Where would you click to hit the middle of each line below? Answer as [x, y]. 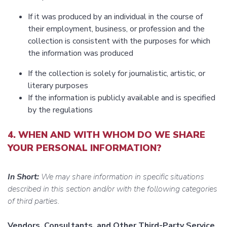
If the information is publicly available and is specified [122, 98]
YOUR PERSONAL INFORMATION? [85, 148]
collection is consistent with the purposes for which [119, 41]
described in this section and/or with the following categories [112, 189]
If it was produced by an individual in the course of [115, 17]
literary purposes [58, 86]
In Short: [23, 177]
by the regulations [60, 110]
